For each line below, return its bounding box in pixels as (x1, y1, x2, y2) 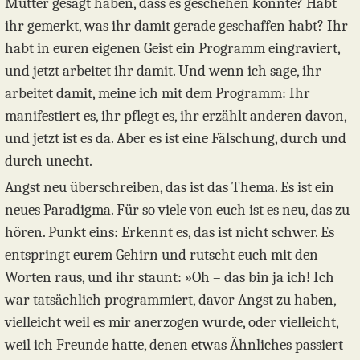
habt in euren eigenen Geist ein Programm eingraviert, (5, 39, 340, 58)
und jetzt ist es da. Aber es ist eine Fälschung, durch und (5, 129, 346, 148)
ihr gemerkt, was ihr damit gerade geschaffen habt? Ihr (5, 17, 348, 35)
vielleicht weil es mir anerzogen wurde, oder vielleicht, (5, 313, 338, 332)
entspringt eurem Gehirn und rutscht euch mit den (5, 246, 318, 264)
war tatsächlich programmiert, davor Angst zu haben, (5, 291, 336, 309)
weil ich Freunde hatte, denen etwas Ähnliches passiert (5, 336, 343, 354)
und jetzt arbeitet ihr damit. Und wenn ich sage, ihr (5, 62, 321, 80)
